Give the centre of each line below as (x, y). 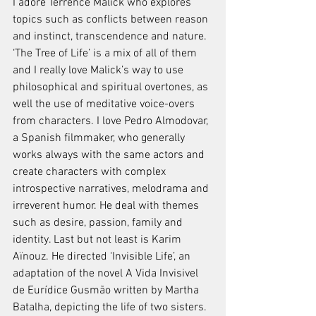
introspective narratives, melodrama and (112, 189)
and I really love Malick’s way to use (99, 71)
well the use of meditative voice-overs (105, 105)
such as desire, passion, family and (99, 223)
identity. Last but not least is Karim (98, 240)
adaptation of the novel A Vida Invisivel (107, 274)
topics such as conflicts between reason (112, 20)
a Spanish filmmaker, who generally (100, 139)
